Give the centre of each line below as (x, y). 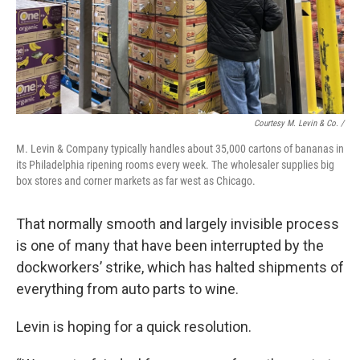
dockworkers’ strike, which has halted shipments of (180, 267)
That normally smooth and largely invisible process (178, 224)
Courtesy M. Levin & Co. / (299, 123)
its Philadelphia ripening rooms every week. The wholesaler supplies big (175, 165)
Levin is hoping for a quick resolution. (134, 327)
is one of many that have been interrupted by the (170, 245)
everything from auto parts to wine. (127, 289)
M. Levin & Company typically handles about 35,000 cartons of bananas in (180, 149)
